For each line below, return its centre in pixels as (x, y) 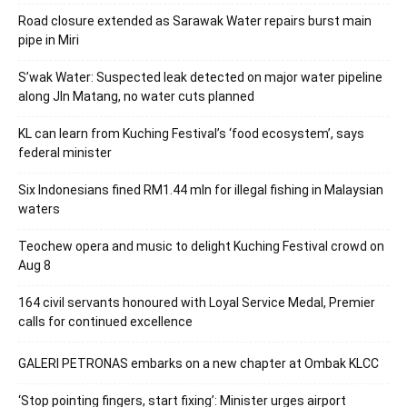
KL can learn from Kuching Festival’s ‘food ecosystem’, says (191, 134)
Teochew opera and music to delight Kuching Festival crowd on (201, 247)
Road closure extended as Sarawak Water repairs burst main (195, 21)
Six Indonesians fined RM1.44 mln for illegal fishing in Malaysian (201, 190)
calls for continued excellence (105, 322)
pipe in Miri (49, 40)
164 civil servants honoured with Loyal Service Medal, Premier (197, 303)
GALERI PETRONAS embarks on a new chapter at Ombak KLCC (199, 364)
